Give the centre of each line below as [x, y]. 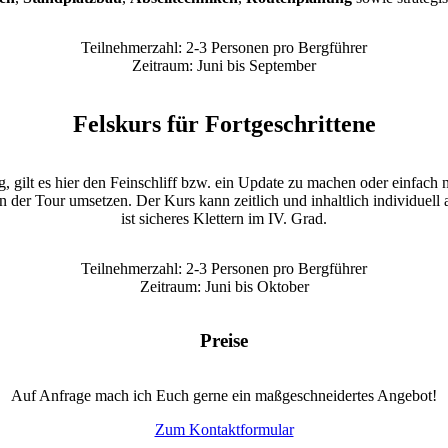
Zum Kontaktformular [224, 430]
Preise [224, 341]
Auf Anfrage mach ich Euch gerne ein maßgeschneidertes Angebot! [224, 396]
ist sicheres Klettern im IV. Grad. [224, 218]
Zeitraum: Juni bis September [224, 65]
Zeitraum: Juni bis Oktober [224, 286]
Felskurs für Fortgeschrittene [224, 123]
